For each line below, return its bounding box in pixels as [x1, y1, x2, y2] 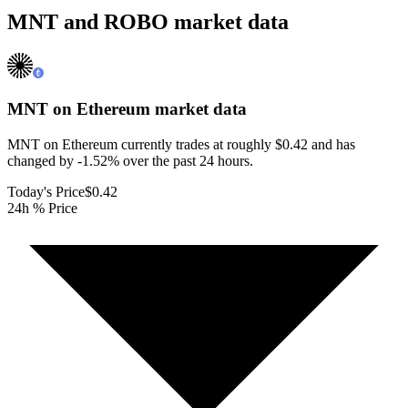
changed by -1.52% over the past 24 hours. [7, 152, 253, 168]
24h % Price [7, 199, 77, 216]
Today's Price [7, 183, 85, 199]
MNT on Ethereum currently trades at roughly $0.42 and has [7, 136, 355, 152]
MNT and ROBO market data [7, 10, 289, 35]
